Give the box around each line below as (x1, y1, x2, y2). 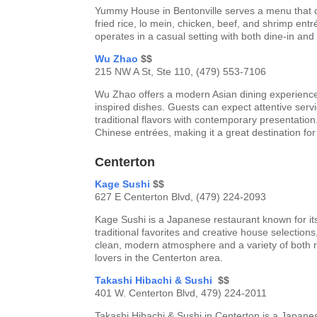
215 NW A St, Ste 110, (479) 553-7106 (95, 66, 267, 78)
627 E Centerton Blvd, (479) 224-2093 (95, 191, 267, 203)
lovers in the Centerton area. (95, 252, 224, 264)
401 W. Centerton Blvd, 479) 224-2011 (95, 287, 267, 299)
